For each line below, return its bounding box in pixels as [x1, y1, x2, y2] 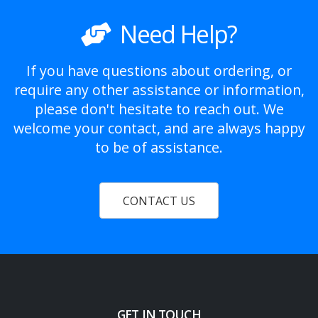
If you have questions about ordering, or [26, 60, 292, 80]
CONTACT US [123, 192, 195, 209]
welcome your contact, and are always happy [13, 118, 305, 138]
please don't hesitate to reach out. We [34, 99, 284, 119]
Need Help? [109, 17, 237, 50]
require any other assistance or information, [13, 79, 305, 99]
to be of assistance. [95, 137, 223, 157]
